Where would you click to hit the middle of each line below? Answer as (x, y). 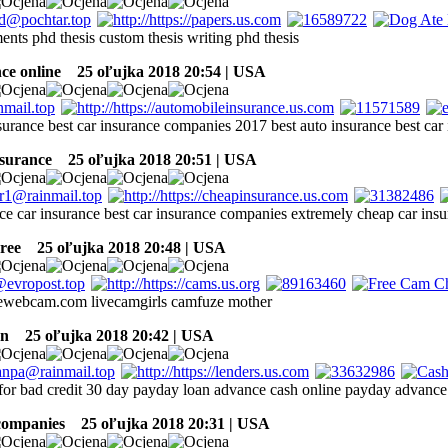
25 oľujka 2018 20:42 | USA (113, 335)
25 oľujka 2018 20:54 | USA (165, 71)
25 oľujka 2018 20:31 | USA (169, 423)
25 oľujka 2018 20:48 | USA (125, 247)
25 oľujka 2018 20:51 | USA (156, 159)
